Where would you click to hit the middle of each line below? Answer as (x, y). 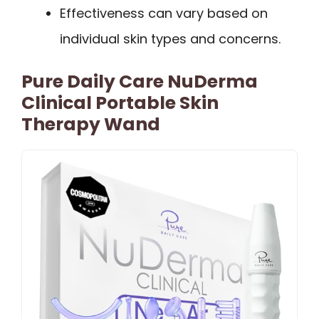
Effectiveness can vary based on (164, 14)
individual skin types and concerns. (170, 39)
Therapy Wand (91, 125)
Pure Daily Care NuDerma (140, 82)
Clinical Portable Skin (120, 103)
